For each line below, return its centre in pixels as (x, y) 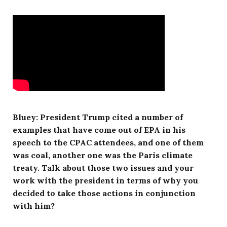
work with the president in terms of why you (105, 180)
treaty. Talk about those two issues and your (103, 167)
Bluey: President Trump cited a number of (98, 117)
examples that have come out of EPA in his (99, 129)
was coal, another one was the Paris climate (103, 155)
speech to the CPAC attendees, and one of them (108, 142)
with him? (34, 205)
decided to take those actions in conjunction (104, 193)
